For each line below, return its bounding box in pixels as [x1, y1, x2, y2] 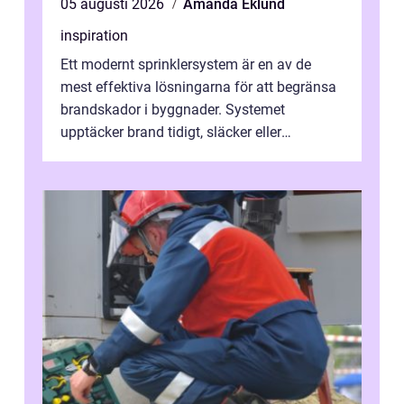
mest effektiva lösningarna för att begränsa [60, 78, 336, 96]
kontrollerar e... [60, 146, 154, 164]
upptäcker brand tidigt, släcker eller [60, 124, 281, 142]
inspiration [60, 27, 128, 45]
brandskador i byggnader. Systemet [60, 101, 285, 119]
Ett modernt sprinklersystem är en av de [60, 56, 311, 74]
